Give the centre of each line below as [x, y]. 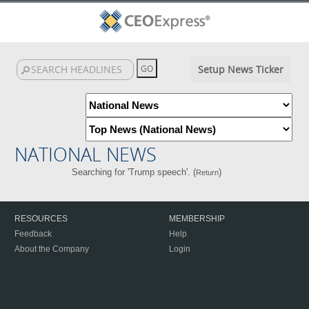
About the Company [52, 249]
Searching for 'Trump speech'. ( [134, 172]
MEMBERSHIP [197, 219]
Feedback [33, 234]
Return [208, 172]
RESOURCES [41, 219]
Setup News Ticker [240, 69]
